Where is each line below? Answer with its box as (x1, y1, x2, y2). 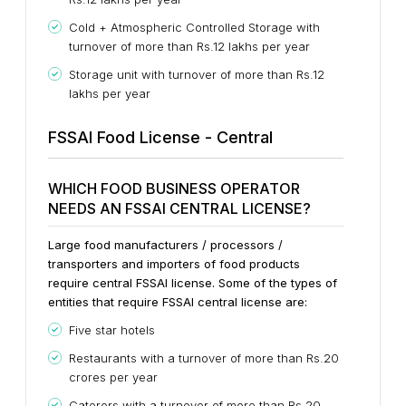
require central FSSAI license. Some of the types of (48, 275, 337, 290)
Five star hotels (69, 322, 155, 337)
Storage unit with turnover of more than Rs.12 (69, 66, 324, 82)
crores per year (69, 369, 158, 384)
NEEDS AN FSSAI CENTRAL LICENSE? (48, 198, 311, 217)
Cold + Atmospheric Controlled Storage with (69, 19, 320, 34)
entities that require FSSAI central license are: (48, 294, 307, 309)
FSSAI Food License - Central (48, 127, 273, 147)
